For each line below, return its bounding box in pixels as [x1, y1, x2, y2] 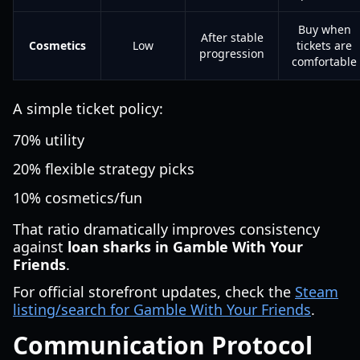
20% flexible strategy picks [13, 159, 194, 178]
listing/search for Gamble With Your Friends [13, 300, 311, 319]
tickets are [297, 38, 352, 53]
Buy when [297, 22, 351, 37]
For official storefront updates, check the [13, 282, 295, 301]
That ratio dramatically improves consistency [13, 219, 320, 239]
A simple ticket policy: [13, 99, 163, 118]
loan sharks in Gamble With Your [67, 237, 303, 256]
